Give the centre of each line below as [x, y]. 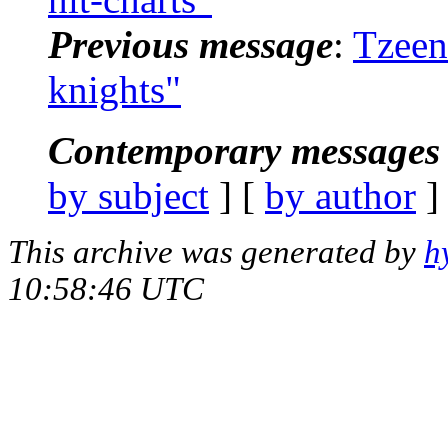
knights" [114, 89]
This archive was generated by [216, 251]
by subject [128, 195]
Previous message [190, 44]
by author [340, 195]
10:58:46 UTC [106, 288]
